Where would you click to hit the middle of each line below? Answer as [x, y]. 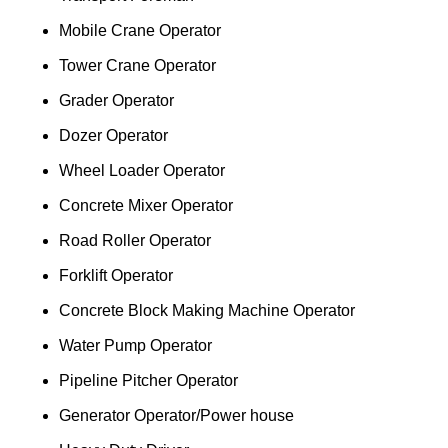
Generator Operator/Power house [176, 415]
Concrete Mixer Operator [146, 205]
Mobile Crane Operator [140, 30]
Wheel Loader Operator [142, 170]
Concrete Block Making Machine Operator [207, 310]
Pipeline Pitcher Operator [148, 380]
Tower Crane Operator [137, 65]
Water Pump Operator [135, 345]
